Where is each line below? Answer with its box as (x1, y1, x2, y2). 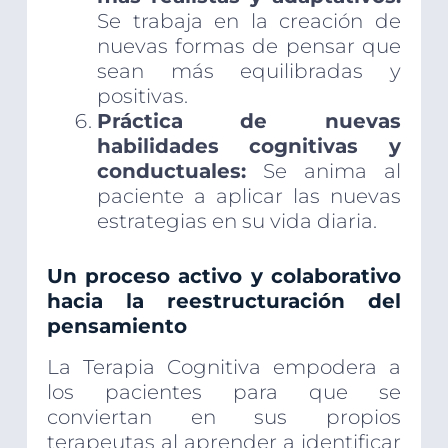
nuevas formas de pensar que (96, 34, 402, 59)
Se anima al (245, 159, 402, 184)
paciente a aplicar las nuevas (96, 184, 402, 209)
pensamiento (46, 314, 187, 339)
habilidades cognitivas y (96, 134, 402, 159)
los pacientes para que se (46, 380, 402, 405)
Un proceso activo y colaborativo (46, 264, 402, 289)
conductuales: (96, 159, 246, 184)
